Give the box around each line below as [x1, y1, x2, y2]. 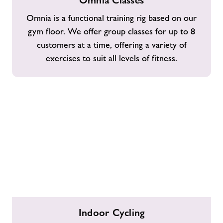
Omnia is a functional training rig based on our [26, 13, 197, 23]
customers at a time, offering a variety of [36, 40, 187, 50]
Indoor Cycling [78, 207, 145, 219]
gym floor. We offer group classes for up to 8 [28, 26, 195, 36]
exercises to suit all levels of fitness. [46, 53, 177, 63]
